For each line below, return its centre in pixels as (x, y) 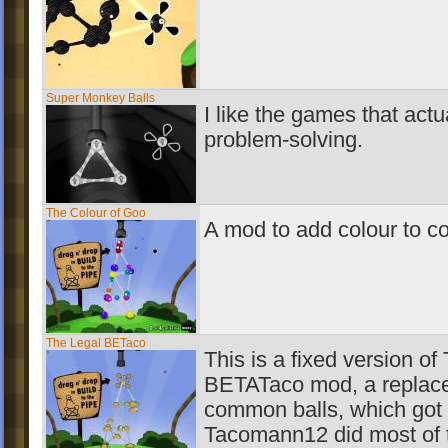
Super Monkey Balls (100, 98)
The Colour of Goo (96, 213)
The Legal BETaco (96, 343)
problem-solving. (283, 140)
